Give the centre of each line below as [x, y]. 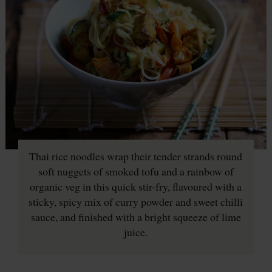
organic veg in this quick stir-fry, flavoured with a [136, 186]
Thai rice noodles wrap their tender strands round [136, 156]
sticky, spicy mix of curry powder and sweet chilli [136, 201]
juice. [136, 232]
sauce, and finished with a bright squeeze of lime [136, 216]
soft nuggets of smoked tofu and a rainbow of [136, 171]
